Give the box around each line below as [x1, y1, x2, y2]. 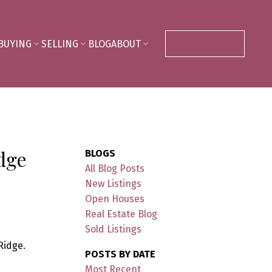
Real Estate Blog [85, 208, 158, 220]
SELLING [41, 38, 78, 50]
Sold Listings [85, 223, 142, 235]
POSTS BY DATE [85, 248, 156, 260]
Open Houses [85, 192, 145, 205]
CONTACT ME [177, 38, 233, 49]
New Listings [85, 177, 142, 189]
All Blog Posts [85, 162, 145, 174]
